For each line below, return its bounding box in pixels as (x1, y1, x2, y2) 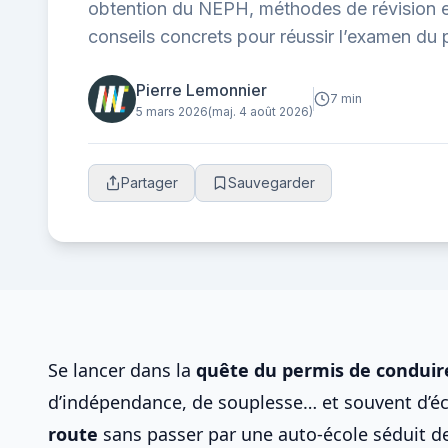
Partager (121, 174, 178, 191)
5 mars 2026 (136, 104, 208, 119)
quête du (196, 358, 282, 382)
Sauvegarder (228, 174, 315, 191)
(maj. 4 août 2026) (208, 104, 313, 119)
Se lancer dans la (48, 358, 196, 382)
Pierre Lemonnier (136, 80, 267, 100)
